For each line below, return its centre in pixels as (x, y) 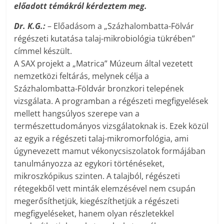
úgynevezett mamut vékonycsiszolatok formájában (110, 151)
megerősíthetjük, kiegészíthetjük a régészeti (97, 201)
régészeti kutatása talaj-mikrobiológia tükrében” (105, 38)
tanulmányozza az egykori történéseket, (89, 163)
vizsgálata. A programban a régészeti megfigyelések (111, 101)
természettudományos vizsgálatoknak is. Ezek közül (111, 126)
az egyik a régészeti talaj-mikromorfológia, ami (101, 138)
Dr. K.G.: (31, 26)
